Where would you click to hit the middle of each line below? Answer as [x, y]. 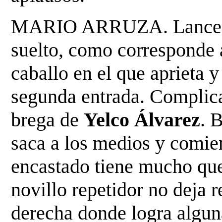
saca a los [52, 143]
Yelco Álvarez [142, 119]
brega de [48, 119]
